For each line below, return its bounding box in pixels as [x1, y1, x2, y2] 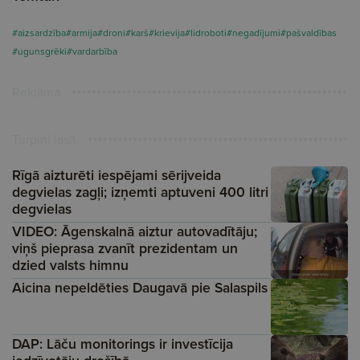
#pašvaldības [280, 26, 337, 39]
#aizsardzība [12, 26, 66, 39]
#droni [97, 26, 125, 39]
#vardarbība [67, 44, 117, 58]
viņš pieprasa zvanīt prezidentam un [12, 238, 238, 258]
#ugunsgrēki [12, 44, 67, 58]
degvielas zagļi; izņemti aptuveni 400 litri [12, 182, 268, 202]
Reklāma [12, 83, 60, 100]
